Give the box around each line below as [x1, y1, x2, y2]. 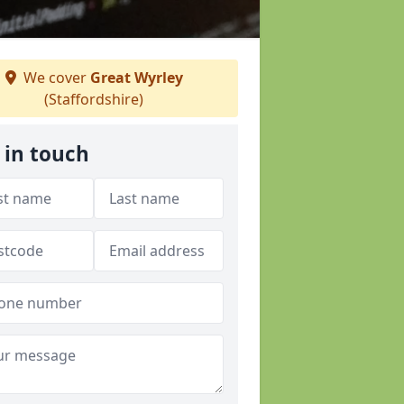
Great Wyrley [89, 68, 183, 87]
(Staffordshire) [44, 89, 143, 109]
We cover [19, 68, 90, 87]
